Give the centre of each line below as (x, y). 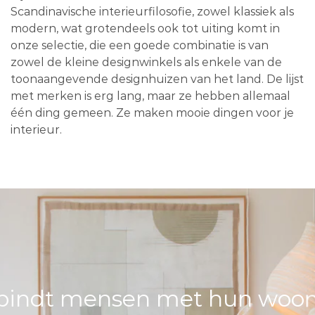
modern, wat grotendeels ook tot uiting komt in (145, 28)
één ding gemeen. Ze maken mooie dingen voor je (152, 112)
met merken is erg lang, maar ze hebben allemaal (150, 96)
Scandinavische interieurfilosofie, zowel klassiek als (152, 11)
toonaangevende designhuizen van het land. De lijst (157, 79)
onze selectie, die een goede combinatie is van (140, 45)
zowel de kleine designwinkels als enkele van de (146, 62)
